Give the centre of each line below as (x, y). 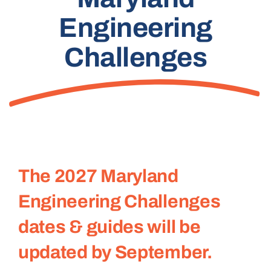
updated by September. (115, 252)
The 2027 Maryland (98, 176)
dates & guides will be (109, 227)
